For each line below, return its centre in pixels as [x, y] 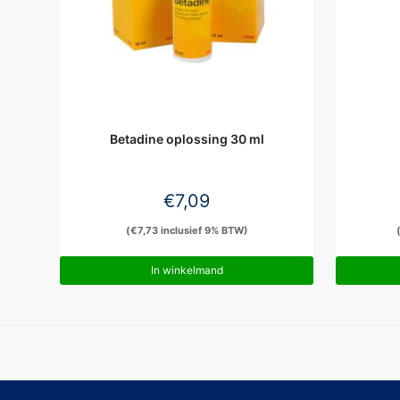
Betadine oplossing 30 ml [187, 138]
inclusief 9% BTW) [203, 230]
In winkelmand [187, 271]
